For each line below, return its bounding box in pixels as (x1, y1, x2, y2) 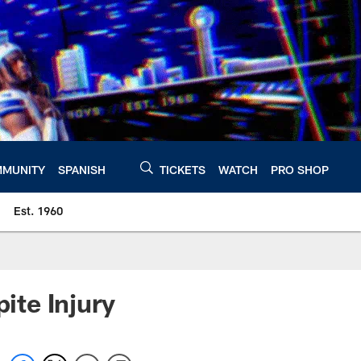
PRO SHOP (271, 162, 329, 176)
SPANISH (58, 162, 106, 176)
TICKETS (160, 162, 205, 176)
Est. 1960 (14, 204, 63, 218)
